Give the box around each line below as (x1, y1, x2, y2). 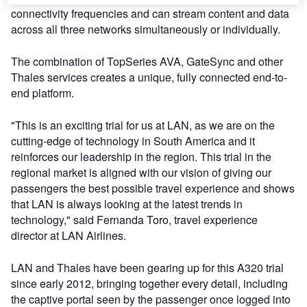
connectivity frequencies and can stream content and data (11, 5, 289, 21)
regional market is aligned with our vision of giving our (11, 164, 271, 180)
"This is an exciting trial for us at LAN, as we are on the (11, 117, 275, 133)
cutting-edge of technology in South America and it (11, 133, 255, 149)
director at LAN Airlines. (11, 228, 126, 243)
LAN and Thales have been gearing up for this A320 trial (11, 260, 284, 275)
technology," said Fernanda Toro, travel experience (11, 212, 258, 228)
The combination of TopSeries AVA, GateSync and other (11, 53, 283, 69)
